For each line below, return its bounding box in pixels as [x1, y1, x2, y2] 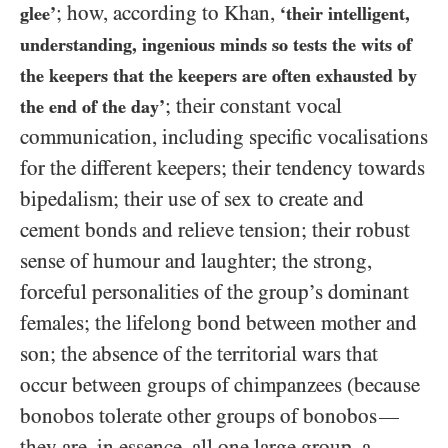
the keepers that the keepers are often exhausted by [20, 64, 417, 86]
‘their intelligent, [280, 2, 410, 24]
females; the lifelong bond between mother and [20, 310, 417, 335]
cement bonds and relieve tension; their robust [20, 217, 410, 242]
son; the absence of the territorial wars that [20, 341, 378, 366]
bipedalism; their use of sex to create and [20, 186, 364, 211]
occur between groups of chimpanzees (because [20, 372, 420, 397]
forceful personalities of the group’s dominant [20, 279, 409, 304]
